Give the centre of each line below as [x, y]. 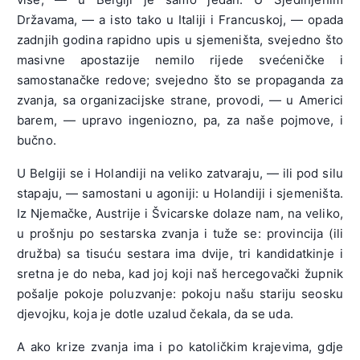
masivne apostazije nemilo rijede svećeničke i [180, 60]
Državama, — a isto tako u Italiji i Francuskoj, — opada [180, 20]
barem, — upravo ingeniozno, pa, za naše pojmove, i [180, 121]
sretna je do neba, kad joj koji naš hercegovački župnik [180, 274]
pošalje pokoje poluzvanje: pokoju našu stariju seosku [180, 294]
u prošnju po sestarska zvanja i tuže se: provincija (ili [180, 234]
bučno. [37, 141]
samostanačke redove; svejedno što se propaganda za [180, 80]
